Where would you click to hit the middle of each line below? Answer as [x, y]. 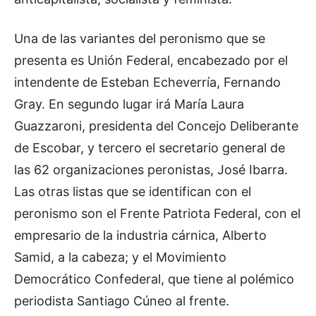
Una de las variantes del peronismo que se [140, 38]
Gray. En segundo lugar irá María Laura [129, 104]
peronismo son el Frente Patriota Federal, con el [157, 213]
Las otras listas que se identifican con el [133, 191]
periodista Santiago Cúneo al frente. [122, 300]
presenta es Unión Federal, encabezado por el [151, 60]
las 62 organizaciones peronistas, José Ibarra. [151, 169]
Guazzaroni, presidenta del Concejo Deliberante [156, 126]
